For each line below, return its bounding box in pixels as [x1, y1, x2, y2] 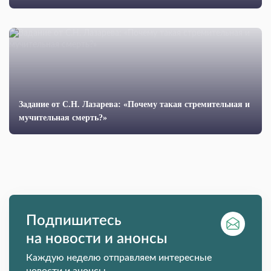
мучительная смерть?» [19, 113, 107, 123]
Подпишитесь [26, 214, 122, 229]
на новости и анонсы [26, 232, 168, 247]
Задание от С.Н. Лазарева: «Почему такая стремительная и [19, 100, 250, 109]
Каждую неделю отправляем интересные [26, 253, 212, 263]
